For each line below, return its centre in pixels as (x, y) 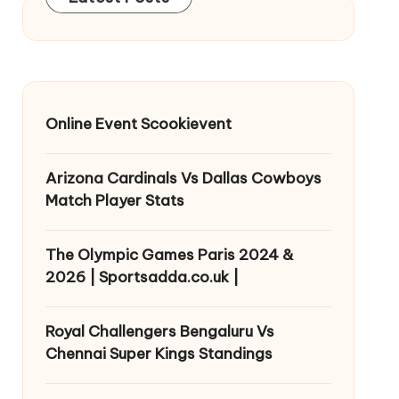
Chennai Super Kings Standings (159, 353)
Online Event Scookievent (138, 123)
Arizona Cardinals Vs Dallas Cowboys (183, 178)
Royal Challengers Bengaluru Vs (159, 331)
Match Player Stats (114, 200)
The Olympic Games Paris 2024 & (169, 254)
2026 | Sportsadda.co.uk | (142, 277)
